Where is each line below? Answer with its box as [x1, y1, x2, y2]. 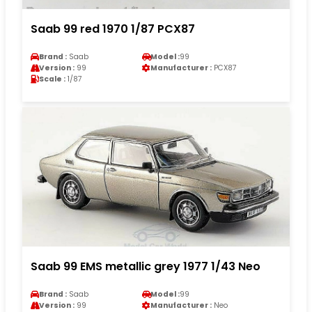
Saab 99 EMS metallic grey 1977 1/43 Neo [31, 258, 260, 274]
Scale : [39, 73, 65, 84]
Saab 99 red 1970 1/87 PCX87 [31, 20, 195, 37]
